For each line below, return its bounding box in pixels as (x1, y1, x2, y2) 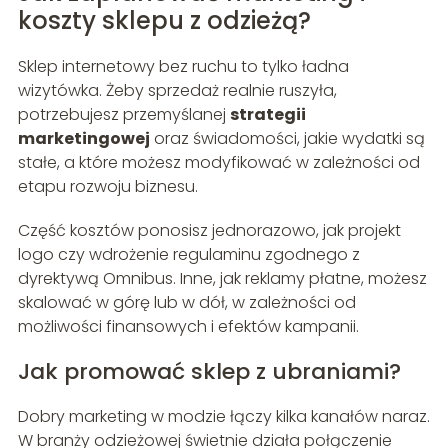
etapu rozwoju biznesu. (17, 175, 198, 199)
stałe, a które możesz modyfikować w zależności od (17, 151, 420, 175)
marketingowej (17, 127, 150, 151)
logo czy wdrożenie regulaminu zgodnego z (17, 243, 360, 267)
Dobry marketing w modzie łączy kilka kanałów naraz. (17, 405, 430, 429)
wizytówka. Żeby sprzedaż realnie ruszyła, (17, 79, 337, 103)
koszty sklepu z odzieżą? (17, 4, 311, 38)
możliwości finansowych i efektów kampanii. (17, 315, 359, 339)
